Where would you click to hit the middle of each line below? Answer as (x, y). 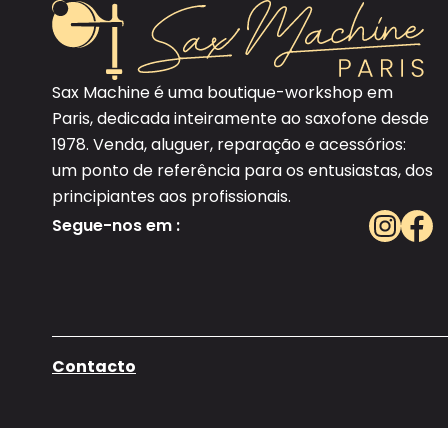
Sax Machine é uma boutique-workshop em (222, 92)
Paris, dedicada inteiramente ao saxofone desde (240, 118)
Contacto (94, 366)
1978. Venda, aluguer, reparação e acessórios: (229, 144)
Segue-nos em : (116, 225)
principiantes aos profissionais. (171, 196)
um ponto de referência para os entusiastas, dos (242, 170)
